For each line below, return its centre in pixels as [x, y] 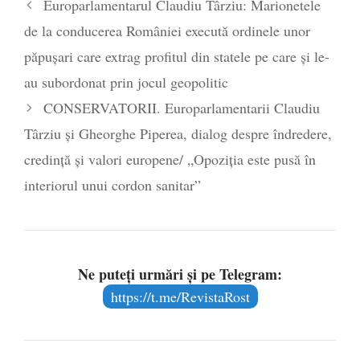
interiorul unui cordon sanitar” [112, 184]
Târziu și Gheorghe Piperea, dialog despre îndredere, [178, 133]
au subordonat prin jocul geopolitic [126, 82]
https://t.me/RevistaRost [180, 296]
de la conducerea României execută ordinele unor [167, 30]
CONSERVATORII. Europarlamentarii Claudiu [181, 107]
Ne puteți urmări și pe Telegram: [180, 274]
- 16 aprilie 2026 [115, 30]
